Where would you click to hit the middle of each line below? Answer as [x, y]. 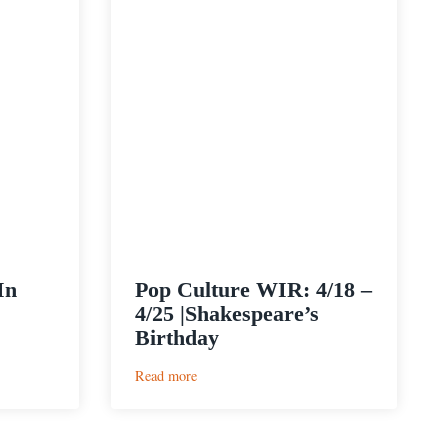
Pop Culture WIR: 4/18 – [253, 289]
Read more [165, 375]
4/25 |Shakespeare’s [226, 313]
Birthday [176, 337]
